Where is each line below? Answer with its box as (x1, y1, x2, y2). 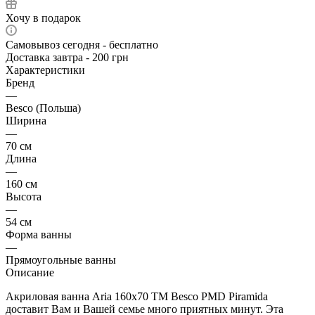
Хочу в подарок (6, 11, 81, 24)
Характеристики (6, 63, 85, 76)
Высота (6, 190, 41, 202)
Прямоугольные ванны (6, 253, 116, 266)
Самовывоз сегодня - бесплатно (6, 38, 158, 51)
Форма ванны (6, 228, 72, 240)
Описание (6, 266, 54, 278)
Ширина (6, 114, 46, 127)
